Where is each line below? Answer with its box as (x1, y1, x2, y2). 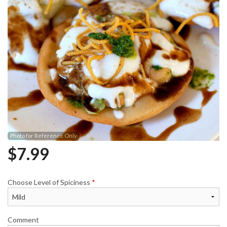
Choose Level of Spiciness (8, 177, 92, 186)
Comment (8, 215, 39, 224)
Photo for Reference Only (10, 132, 77, 139)
